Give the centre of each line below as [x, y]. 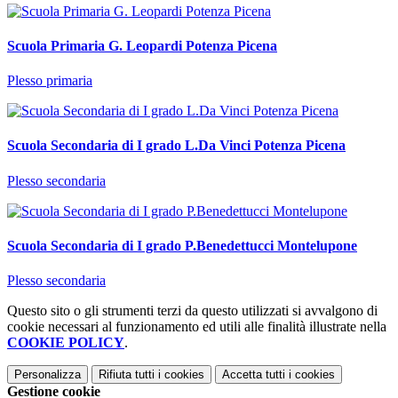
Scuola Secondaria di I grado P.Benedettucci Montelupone [182, 245]
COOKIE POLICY [66, 343]
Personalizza [48, 375]
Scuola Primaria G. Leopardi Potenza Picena [142, 45]
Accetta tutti [254, 375]
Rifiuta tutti [127, 375]
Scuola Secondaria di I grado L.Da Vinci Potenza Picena [176, 146]
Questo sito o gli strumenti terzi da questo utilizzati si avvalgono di [192, 311]
